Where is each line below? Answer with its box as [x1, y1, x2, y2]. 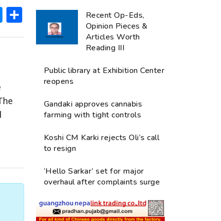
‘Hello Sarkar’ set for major [44, 165, 144, 177]
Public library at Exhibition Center [44, 65, 165, 76]
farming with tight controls [44, 109, 142, 120]
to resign [44, 143, 76, 154]
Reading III [86, 42, 125, 53]
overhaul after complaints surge [44, 176, 160, 187]
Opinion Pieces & [86, 20, 148, 32]
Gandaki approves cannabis [44, 98, 143, 110]
